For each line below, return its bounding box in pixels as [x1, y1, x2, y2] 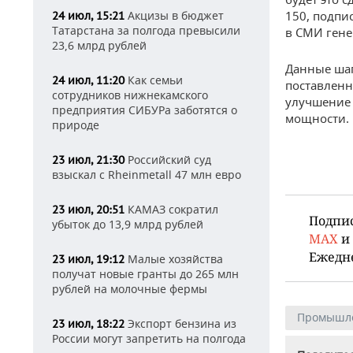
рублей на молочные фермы [52, 281, 207, 296]
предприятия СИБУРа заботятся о [52, 102, 237, 117]
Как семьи [124, 72, 183, 87]
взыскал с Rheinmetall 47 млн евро [52, 167, 241, 182]
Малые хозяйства [124, 251, 223, 266]
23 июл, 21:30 [52, 153, 124, 167]
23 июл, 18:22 [52, 317, 124, 331]
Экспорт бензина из [124, 316, 236, 331]
